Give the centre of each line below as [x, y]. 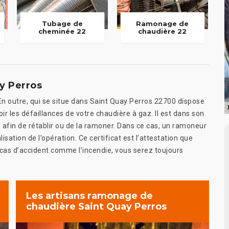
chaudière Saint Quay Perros [96, 207]
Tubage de [62, 24]
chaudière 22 [163, 31]
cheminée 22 [62, 31]
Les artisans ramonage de [89, 196]
